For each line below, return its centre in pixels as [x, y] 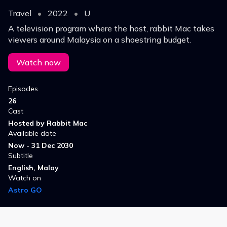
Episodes [23, 89]
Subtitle [21, 156]
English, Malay [33, 168]
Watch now [39, 63]
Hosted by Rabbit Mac [48, 123]
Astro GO [25, 190]
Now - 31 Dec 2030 [41, 146]
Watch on [25, 178]
